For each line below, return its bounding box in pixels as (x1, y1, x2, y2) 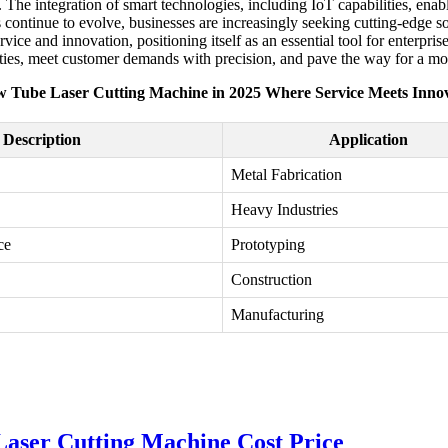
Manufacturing (231, 306, 324, 324)
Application (329, 131, 408, 149)
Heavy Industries (231, 201, 338, 219)
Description (2, 131, 81, 149)
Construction (231, 271, 312, 289)
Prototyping (231, 236, 305, 254)
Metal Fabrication (231, 166, 342, 184)
